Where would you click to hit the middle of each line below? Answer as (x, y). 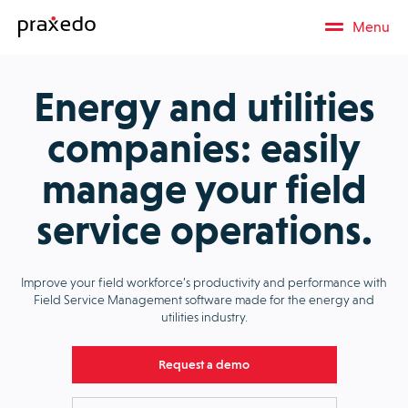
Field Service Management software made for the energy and (204, 299)
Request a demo (204, 365)
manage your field (204, 189)
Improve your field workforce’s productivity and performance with (204, 282)
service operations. (204, 230)
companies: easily (204, 148)
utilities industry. (204, 316)
